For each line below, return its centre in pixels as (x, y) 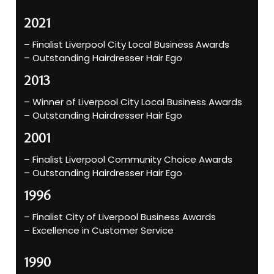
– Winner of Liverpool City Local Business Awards (133, 102)
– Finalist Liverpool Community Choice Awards (128, 160)
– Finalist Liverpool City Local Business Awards (127, 45)
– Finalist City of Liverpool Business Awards (120, 217)
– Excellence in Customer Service (99, 231)
